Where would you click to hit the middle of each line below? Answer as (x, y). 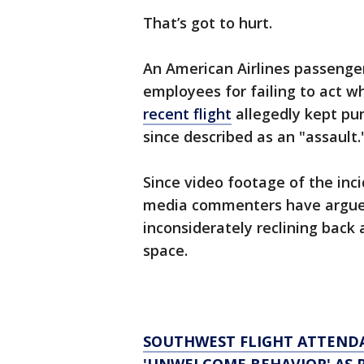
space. (165, 250)
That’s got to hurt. (208, 23)
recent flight (187, 114)
